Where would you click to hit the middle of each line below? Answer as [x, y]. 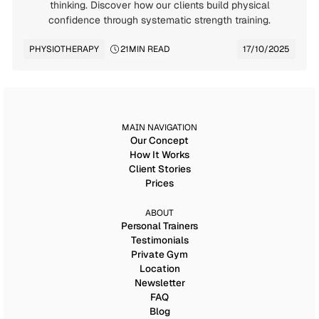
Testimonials [159, 240]
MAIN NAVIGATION [159, 127]
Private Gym [159, 254]
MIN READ [149, 49]
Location [159, 268]
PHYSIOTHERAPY [64, 49]
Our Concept [159, 140]
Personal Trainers [159, 226]
